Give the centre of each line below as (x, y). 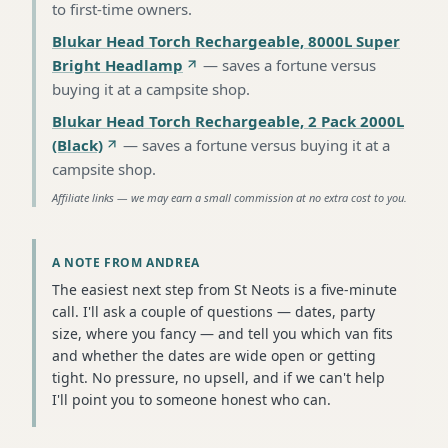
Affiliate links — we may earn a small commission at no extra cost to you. (229, 197)
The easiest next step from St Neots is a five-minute (224, 289)
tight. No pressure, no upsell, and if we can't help (218, 377)
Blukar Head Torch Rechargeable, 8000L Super (226, 40)
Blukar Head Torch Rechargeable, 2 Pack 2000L (228, 120)
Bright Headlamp (117, 64)
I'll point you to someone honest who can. (191, 399)
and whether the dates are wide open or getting (214, 355)
